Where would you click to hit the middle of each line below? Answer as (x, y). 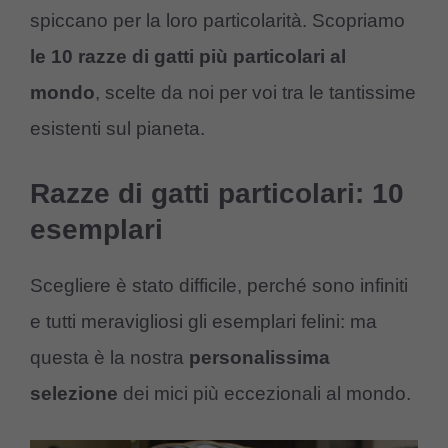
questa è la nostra (109, 357)
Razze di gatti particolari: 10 (217, 193)
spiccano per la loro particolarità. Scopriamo (217, 21)
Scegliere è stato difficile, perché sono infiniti (219, 285)
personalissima (259, 357)
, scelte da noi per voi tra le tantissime (255, 93)
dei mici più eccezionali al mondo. (264, 393)
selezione (74, 393)
